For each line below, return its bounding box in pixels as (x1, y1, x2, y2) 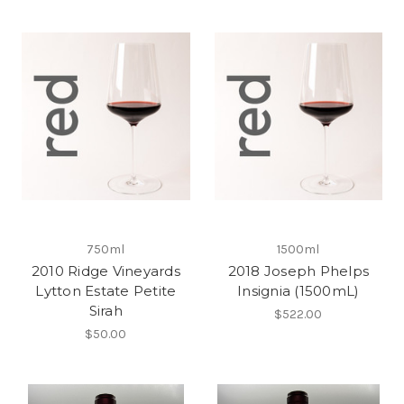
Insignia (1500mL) (237, 282, 360, 300)
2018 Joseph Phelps (227, 262, 369, 280)
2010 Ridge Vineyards (31, 262, 180, 280)
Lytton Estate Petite (35, 282, 177, 300)
